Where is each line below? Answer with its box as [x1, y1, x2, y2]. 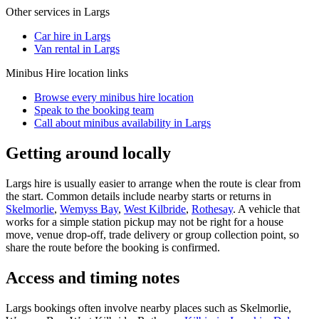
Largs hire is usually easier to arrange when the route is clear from [6, 177, 300, 189]
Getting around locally [6, 143, 171, 162]
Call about [34, 116, 83, 129]
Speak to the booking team [34, 103, 154, 116]
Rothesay [192, 202, 233, 215]
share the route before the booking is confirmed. [6, 241, 220, 253]
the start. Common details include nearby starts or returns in [6, 189, 271, 202]
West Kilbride [124, 202, 186, 215]
